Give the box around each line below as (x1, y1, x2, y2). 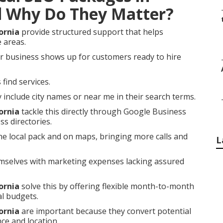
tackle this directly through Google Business (19, 106, 186, 117)
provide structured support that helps (19, 26, 163, 37)
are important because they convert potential (19, 206, 191, 217)
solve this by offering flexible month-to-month (19, 181, 194, 192)
